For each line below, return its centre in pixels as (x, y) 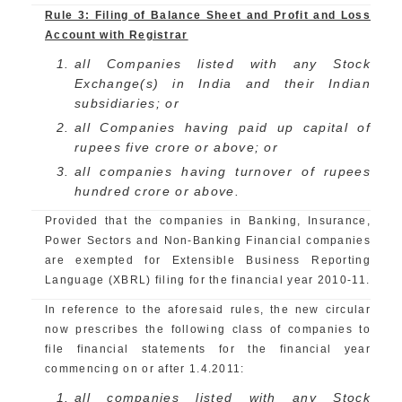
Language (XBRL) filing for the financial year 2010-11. (208, 280)
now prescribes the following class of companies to (208, 329)
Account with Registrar (117, 35)
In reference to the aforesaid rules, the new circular (208, 310)
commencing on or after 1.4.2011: (145, 369)
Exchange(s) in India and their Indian (223, 83)
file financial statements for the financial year (208, 349)
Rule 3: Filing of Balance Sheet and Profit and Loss (208, 15)
